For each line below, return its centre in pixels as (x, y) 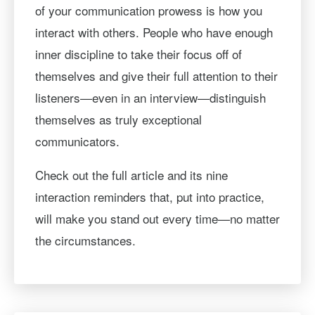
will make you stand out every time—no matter (157, 218)
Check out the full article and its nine (131, 174)
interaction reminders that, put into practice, (149, 196)
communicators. (77, 141)
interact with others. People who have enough (154, 32)
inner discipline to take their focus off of (138, 53)
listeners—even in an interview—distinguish (150, 97)
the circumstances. (85, 240)
